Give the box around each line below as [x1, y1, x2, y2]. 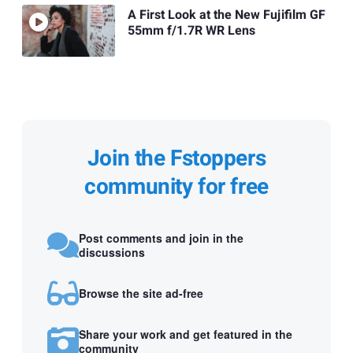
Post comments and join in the [79, 229, 243, 246]
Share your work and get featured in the [79, 325, 292, 342]
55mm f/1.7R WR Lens [127, 21, 255, 41]
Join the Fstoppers [87, 143, 266, 176]
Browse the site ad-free [79, 284, 203, 301]
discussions [79, 243, 145, 260]
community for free [84, 171, 269, 204]
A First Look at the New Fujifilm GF [127, 6, 325, 25]
